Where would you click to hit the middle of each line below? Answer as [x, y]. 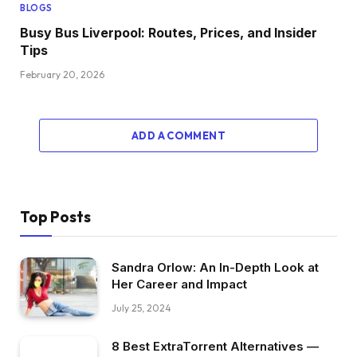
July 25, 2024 [141, 308]
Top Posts [55, 216]
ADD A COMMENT [178, 135]
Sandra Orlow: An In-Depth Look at [215, 267]
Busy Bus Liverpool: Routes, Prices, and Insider [169, 32]
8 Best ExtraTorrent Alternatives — [215, 347]
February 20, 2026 [62, 74]
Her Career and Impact [179, 284]
